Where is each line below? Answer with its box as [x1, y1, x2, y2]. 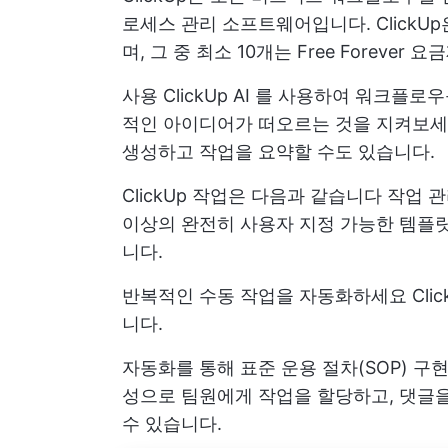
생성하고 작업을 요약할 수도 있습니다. [122, 140, 435, 162]
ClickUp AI [163, 84, 250, 106]
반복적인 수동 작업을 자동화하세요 [122, 284, 412, 306]
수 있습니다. [122, 412, 222, 434]
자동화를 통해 [122, 356, 240, 378]
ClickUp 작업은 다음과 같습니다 [122, 184, 387, 206]
